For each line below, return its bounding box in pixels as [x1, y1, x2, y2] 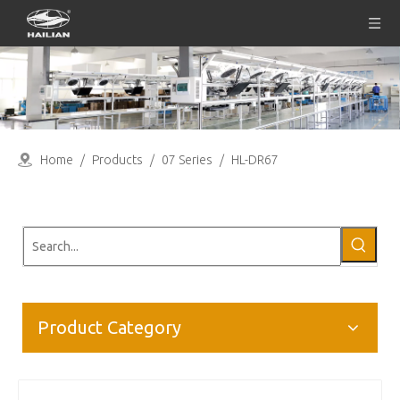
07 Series [162, 153, 212, 168]
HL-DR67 [231, 153, 279, 168]
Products [92, 153, 143, 168]
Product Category [37, 317, 181, 338]
